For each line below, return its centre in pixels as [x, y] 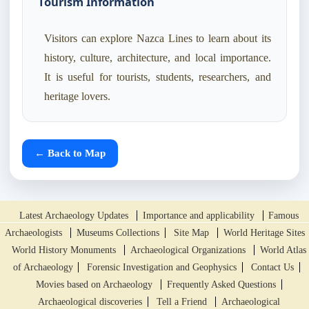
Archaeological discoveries [90, 302]
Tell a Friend [183, 302]
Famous [284, 216]
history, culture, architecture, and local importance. [158, 58]
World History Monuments [66, 250]
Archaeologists [35, 233]
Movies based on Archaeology [96, 285]
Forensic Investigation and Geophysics [162, 268]
